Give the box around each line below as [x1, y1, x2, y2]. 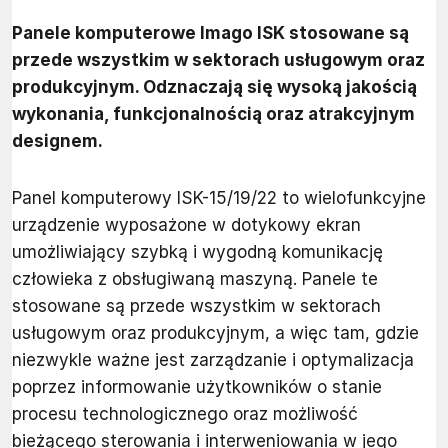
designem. [12, 130, 103, 151]
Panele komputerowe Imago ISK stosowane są [12, 22, 409, 43]
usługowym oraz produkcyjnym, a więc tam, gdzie [12, 322, 419, 343]
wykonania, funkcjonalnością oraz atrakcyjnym [12, 103, 415, 124]
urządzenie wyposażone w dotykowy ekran [12, 214, 361, 235]
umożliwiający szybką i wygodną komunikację [12, 241, 383, 262]
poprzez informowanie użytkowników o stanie [12, 376, 382, 397]
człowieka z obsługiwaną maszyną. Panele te [12, 268, 378, 289]
